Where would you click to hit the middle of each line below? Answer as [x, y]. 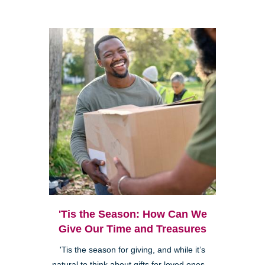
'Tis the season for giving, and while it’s [132, 250]
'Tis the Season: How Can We [132, 214]
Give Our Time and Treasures [132, 229]
